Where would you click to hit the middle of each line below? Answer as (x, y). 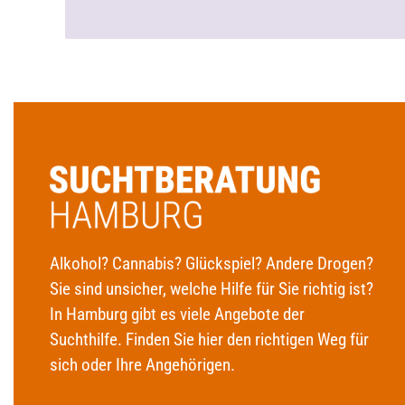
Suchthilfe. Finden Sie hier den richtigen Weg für (209, 339)
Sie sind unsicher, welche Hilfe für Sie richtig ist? (212, 289)
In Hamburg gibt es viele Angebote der (177, 314)
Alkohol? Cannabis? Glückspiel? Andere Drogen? (212, 264)
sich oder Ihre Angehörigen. (142, 365)
